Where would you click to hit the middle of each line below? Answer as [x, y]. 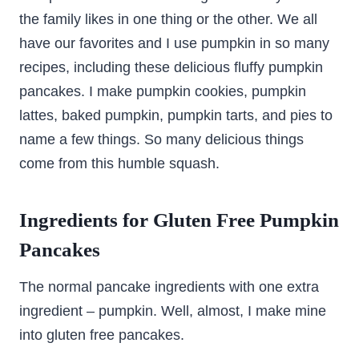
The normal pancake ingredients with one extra [169, 286]
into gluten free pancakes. [102, 335]
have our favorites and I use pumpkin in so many [174, 43]
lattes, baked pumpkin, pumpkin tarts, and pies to [176, 115]
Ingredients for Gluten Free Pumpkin [179, 220]
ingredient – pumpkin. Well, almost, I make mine [173, 311]
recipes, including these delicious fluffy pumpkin [171, 67]
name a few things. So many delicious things [161, 139]
